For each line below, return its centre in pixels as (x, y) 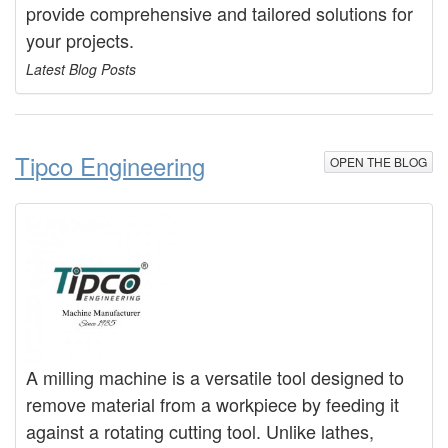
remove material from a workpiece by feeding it (212, 404)
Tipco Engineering (110, 166)
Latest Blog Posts (81, 69)
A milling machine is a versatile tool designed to (215, 377)
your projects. (80, 40)
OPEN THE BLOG (378, 162)
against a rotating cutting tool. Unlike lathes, (200, 431)
